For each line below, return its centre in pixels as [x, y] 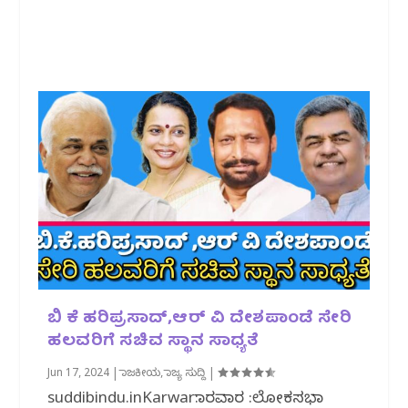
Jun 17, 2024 [79, 374]
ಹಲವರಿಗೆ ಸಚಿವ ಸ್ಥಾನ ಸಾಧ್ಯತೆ [153, 342]
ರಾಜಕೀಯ [141, 374]
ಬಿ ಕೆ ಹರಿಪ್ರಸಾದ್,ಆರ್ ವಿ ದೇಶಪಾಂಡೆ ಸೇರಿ [200, 319]
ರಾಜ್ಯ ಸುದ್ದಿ [186, 374]
